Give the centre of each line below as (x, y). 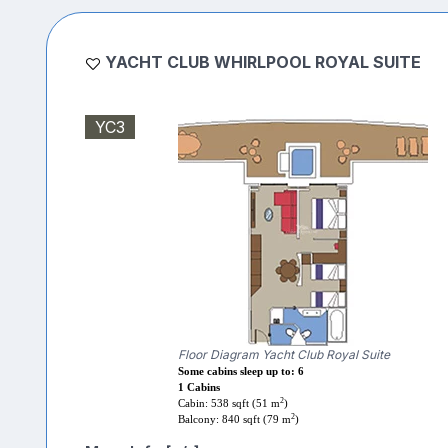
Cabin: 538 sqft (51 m (228, 404)
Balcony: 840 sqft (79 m (234, 420)
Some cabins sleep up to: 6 (240, 372)
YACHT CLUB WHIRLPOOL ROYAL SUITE (262, 62)
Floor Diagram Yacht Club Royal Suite (283, 355)
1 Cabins (198, 388)
